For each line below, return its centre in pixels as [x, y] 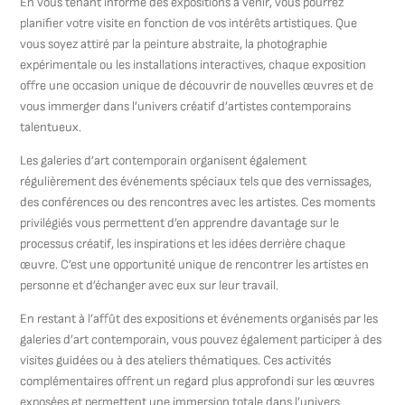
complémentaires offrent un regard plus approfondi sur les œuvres [198, 381]
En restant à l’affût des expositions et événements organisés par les [199, 319]
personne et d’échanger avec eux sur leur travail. [150, 285]
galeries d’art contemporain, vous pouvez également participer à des [201, 339]
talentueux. [51, 127]
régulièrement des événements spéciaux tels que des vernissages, [196, 181]
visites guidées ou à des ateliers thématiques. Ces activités [176, 360]
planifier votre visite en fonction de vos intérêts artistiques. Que [189, 23]
